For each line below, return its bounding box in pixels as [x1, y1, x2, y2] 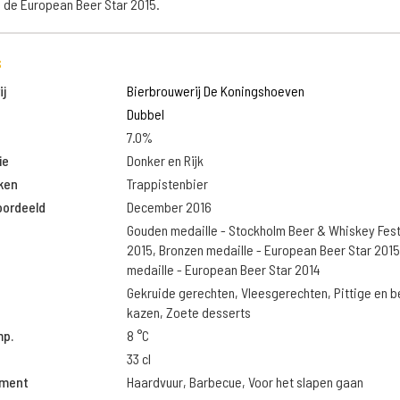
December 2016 [126, 198, 212, 215]
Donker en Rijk [126, 152, 204, 169]
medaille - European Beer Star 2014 [126, 261, 321, 278]
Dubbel [126, 105, 164, 122]
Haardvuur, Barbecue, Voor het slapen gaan [126, 373, 363, 390]
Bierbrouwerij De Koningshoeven [126, 82, 304, 99]
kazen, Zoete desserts [126, 304, 251, 321]
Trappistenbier [126, 175, 208, 192]
